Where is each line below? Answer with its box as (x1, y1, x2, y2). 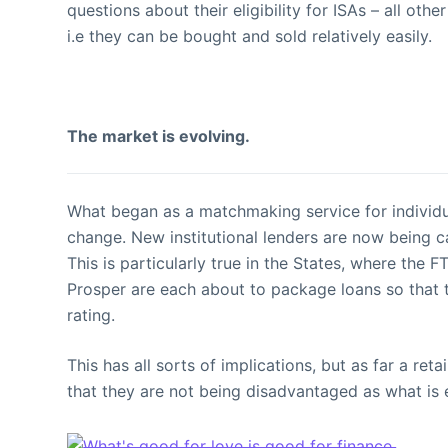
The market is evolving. (67, 126, 251, 146)
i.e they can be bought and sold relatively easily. (67, 26, 433, 46)
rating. (67, 305, 116, 325)
